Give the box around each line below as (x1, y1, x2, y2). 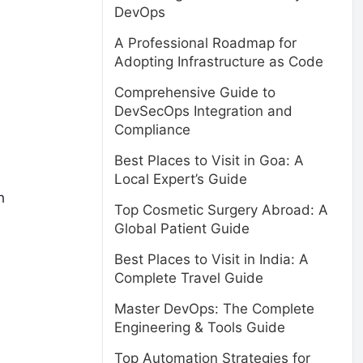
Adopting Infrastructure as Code (114, 53, 323, 70)
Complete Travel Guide (114, 270, 263, 286)
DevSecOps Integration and (114, 103, 293, 119)
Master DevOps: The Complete (114, 301, 314, 317)
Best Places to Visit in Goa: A (114, 152, 304, 169)
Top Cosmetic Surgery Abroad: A (114, 202, 328, 218)
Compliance (114, 122, 190, 138)
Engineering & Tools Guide (114, 319, 285, 335)
